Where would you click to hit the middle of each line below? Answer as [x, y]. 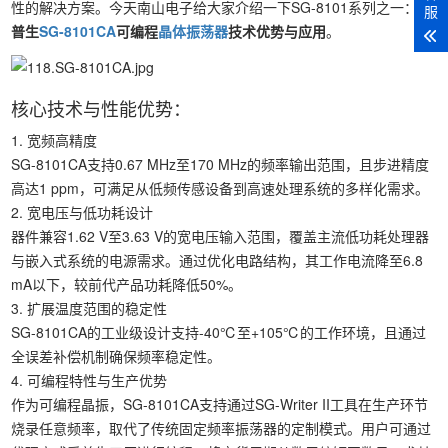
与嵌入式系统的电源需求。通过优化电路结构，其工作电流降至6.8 [217, 260]
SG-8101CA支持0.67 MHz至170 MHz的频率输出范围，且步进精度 [220, 164]
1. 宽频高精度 [54, 140]
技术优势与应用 [277, 31]
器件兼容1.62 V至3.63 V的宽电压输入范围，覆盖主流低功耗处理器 [220, 236]
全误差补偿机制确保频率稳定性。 [116, 356]
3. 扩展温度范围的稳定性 [89, 308]
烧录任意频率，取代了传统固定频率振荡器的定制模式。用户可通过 [221, 428]
